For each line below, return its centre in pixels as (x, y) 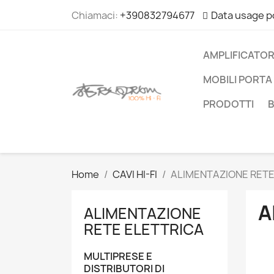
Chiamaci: (96, 15)
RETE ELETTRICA (144, 229)
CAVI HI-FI (135, 174)
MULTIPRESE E (118, 256)
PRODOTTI (228, 104)
